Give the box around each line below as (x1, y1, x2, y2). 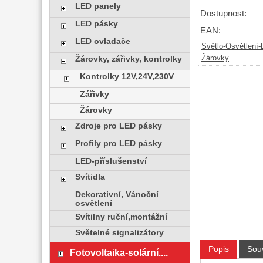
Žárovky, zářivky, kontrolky (75, 55, 182, 63)
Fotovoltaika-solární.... (69, 247, 168, 258)
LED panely (75, 2, 121, 11)
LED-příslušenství (75, 157, 147, 166)
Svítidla (75, 173, 105, 181)
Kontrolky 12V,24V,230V (80, 72, 174, 81)
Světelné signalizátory (75, 228, 164, 237)
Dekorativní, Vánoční (75, 190, 159, 199)
